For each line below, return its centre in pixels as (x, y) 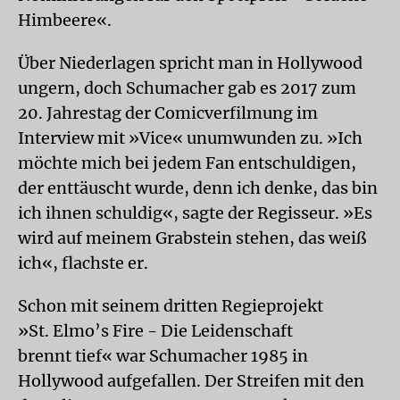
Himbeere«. (65, 20)
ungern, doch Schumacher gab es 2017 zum (187, 87)
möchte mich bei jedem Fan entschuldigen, (187, 162)
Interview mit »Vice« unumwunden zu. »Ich (190, 137)
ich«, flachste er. (83, 262)
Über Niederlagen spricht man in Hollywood (190, 62)
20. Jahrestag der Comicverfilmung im (168, 112)
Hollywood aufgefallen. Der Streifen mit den (191, 380)
